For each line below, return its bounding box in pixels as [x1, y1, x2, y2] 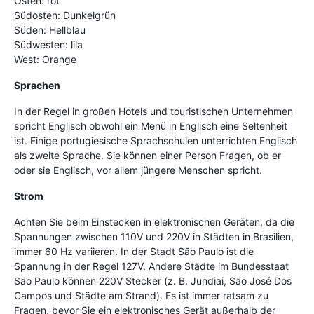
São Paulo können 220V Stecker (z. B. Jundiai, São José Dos [14, 274, 292, 287]
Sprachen [14, 78, 60, 91]
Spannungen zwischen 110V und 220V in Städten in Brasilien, [14, 230, 294, 243]
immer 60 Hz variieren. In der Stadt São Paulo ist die [14, 245, 254, 257]
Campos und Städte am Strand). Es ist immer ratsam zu [14, 289, 268, 301]
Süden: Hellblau [14, 23, 86, 36]
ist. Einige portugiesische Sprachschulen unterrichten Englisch [14, 134, 297, 146]
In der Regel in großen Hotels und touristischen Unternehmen [14, 104, 293, 117]
